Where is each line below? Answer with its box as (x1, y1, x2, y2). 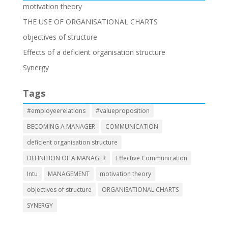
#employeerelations (26, 106, 85, 115)
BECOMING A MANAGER (26, 122, 95, 131)
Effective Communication (116, 154, 187, 162)
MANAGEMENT (47, 169, 90, 178)
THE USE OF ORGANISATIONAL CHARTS (22, 17, 158, 26)
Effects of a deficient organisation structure (22, 47, 165, 57)
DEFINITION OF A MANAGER (26, 154, 106, 162)
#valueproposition (95, 106, 150, 115)
